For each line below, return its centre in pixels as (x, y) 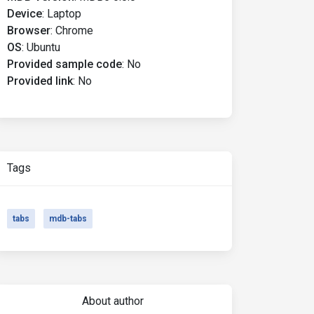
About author (112, 301)
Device (25, 14)
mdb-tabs (68, 219)
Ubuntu (43, 47)
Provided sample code (64, 64)
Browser (29, 30)
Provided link (40, 81)
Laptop (64, 14)
